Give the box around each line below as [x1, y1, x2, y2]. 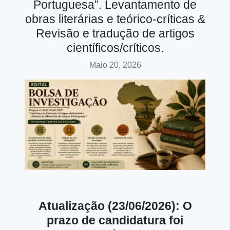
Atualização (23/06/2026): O [38, 199, 192, 213]
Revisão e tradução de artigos [35, 26, 195, 40]
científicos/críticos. [66, 41, 164, 54]
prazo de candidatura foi [47, 213, 183, 227]
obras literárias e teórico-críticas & [25, 12, 205, 26]
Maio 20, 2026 [89, 60, 141, 69]
